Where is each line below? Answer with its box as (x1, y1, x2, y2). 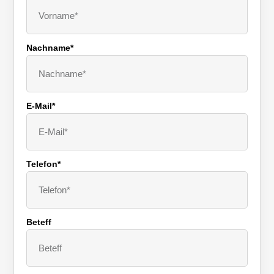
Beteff (26, 217, 52, 228)
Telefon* (26, 159, 61, 169)
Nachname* (26, 43, 74, 53)
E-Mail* (26, 101, 56, 111)
